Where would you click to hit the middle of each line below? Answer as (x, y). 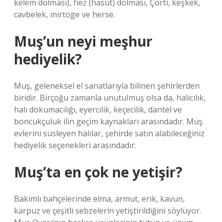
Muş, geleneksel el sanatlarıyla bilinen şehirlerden (107, 86)
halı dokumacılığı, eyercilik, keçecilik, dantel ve (98, 110)
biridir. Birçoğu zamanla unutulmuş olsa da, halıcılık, (110, 98)
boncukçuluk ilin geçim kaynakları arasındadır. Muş (108, 121)
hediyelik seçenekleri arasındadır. (75, 145)
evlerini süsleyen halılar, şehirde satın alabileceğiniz (109, 133)
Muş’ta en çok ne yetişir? (98, 172)
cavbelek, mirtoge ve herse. (64, 14)
